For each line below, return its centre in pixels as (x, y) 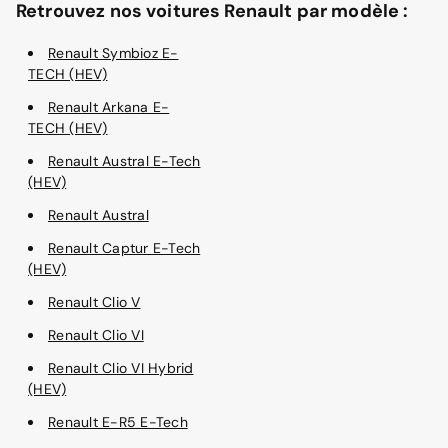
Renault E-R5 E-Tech (118, 422)
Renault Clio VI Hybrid (121, 368)
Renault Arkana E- (109, 107)
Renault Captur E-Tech (124, 248)
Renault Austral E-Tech (124, 161)
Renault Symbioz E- (113, 53)
